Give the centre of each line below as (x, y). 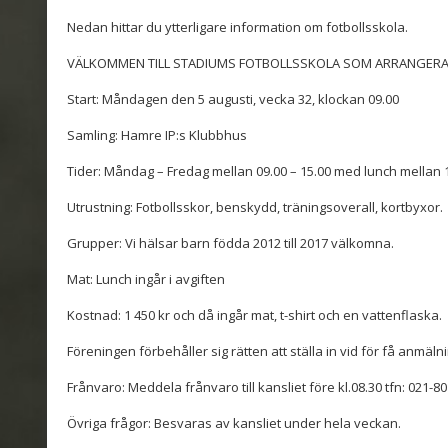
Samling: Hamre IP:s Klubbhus (157, 135)
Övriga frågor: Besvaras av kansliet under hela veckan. (234, 423)
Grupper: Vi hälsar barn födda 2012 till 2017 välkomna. (230, 243)
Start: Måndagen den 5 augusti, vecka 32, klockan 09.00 (233, 99)
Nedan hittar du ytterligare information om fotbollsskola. (237, 27)
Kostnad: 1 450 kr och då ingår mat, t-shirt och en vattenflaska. (254, 315)
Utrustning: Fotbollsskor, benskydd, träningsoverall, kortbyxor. (255, 207)
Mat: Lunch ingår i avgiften (146, 279)
